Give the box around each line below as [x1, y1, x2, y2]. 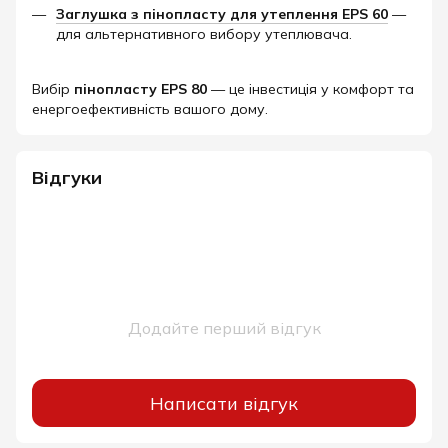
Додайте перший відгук [127, 318, 321, 339]
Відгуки [32, 166, 102, 190]
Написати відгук [150, 391, 298, 415]
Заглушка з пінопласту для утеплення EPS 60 [56, 4, 388, 23]
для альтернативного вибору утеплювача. [56, 24, 352, 43]
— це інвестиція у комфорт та [207, 80, 414, 99]
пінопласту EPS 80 [74, 80, 207, 99]
